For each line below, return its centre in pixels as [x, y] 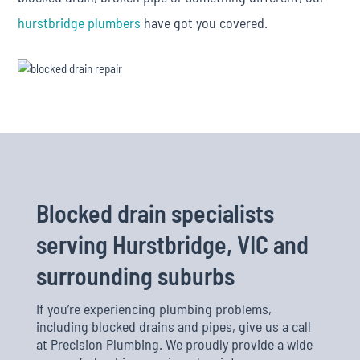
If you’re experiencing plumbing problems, [153, 309]
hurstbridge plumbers [80, 22]
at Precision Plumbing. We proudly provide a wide [174, 344]
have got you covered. [205, 22]
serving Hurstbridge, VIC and [172, 244]
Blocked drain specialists [155, 213]
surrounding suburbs [135, 276]
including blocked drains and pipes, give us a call [173, 326]
